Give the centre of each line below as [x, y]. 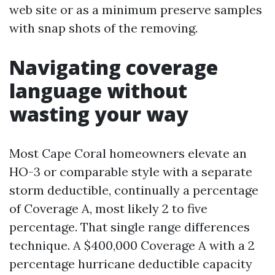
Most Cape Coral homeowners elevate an [128, 153]
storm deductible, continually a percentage [134, 190]
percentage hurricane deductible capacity [131, 264]
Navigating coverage [114, 67]
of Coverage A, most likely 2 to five [108, 208]
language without [98, 91]
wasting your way [99, 114]
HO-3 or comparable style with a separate [131, 172]
